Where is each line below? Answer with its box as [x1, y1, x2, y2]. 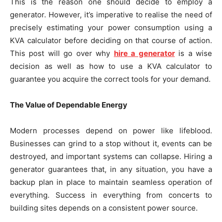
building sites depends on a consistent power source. [10, 203, 198, 213]
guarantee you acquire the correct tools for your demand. [10, 74, 211, 84]
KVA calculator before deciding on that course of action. [10, 36, 212, 46]
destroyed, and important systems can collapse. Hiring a [10, 152, 212, 162]
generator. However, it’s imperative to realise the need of [10, 10, 212, 20]
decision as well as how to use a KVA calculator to [10, 61, 212, 71]
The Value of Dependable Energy [10, 100, 127, 110]
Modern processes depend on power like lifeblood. [10, 126, 212, 136]
